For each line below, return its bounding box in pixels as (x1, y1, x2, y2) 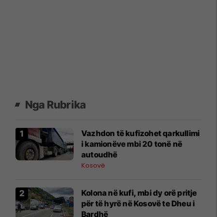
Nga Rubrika (25, 98, 86, 111)
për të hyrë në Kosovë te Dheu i (81, 198, 195, 208)
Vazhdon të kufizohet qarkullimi (81, 128, 200, 138)
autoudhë (81, 149, 118, 159)
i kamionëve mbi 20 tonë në (81, 139, 183, 149)
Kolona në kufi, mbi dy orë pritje (81, 187, 197, 198)
